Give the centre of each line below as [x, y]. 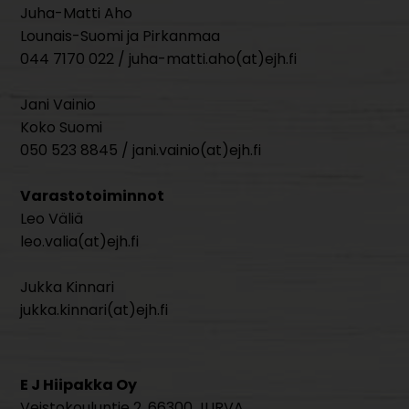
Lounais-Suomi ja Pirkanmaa [121, 36]
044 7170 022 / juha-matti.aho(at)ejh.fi [159, 59]
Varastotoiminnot [93, 196]
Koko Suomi [62, 127]
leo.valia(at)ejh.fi [80, 241]
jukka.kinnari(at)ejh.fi [94, 310]
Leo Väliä [52, 219]
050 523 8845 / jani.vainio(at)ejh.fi [141, 150]
